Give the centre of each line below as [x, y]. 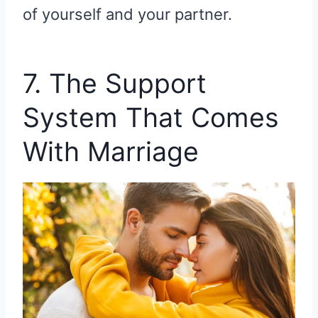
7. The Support [115, 84]
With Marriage [111, 152]
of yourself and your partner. [127, 14]
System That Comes [151, 118]
